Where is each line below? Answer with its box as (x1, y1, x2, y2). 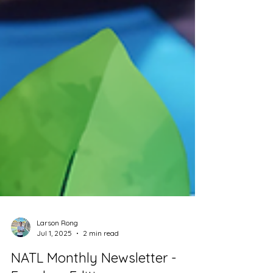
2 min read (83, 255, 119, 264)
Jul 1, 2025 (37, 255, 72, 264)
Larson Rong (37, 245, 78, 254)
